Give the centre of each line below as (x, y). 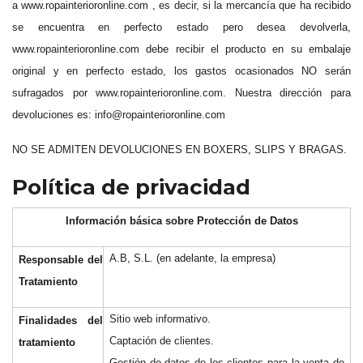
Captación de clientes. (162, 341)
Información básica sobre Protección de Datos (181, 221)
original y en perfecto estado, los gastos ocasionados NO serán (181, 71)
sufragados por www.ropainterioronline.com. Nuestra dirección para (181, 93)
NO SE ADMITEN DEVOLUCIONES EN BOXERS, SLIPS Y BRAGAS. (179, 149)
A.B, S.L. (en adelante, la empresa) (193, 258)
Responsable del (60, 260)
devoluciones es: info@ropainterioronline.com (119, 115)
